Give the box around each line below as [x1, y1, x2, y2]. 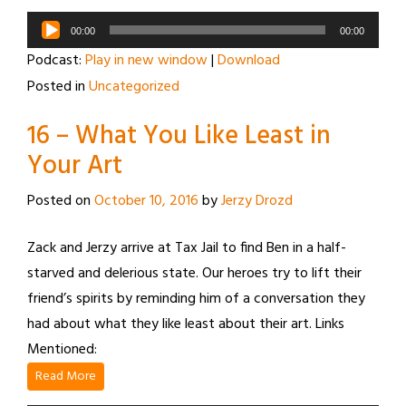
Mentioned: [27, 338, 97, 362]
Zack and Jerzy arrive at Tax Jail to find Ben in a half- [27, 237, 346, 260]
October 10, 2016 [94, 189, 198, 213]
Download [217, 49, 280, 72]
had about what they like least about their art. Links [27, 313, 344, 336]
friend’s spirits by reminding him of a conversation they [27, 287, 365, 311]
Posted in [27, 75, 89, 99]
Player [26, 37, 63, 61]
